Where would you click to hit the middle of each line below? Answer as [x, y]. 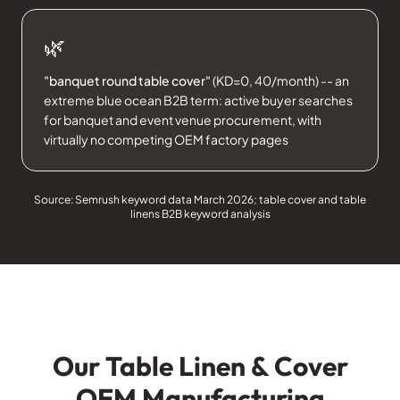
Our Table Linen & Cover [200, 367]
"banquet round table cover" [127, 81]
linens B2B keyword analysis [200, 214]
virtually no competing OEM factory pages [166, 140]
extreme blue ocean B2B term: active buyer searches [198, 100]
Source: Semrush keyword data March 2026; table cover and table [200, 200]
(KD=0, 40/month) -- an [280, 81]
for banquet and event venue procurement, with [183, 120]
